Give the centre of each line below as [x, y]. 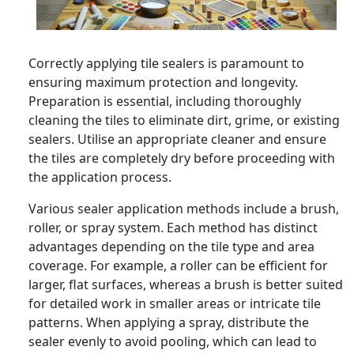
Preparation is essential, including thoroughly [165, 101]
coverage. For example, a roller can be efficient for [178, 265]
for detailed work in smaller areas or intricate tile [175, 303]
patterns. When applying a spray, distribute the [169, 322]
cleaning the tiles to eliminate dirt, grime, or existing [184, 120]
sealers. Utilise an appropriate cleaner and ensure [177, 139]
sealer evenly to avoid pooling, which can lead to [173, 341]
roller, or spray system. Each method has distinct [173, 227]
